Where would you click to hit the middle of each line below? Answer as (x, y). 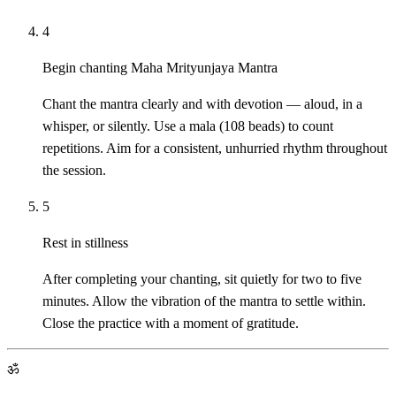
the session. (74, 171)
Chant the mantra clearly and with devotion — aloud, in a (202, 104)
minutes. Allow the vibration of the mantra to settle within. (204, 301)
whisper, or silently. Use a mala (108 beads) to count (188, 126)
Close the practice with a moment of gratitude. (171, 324)
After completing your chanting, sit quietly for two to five (202, 279)
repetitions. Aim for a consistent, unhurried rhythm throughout (215, 148)
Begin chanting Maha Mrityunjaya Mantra (160, 68)
